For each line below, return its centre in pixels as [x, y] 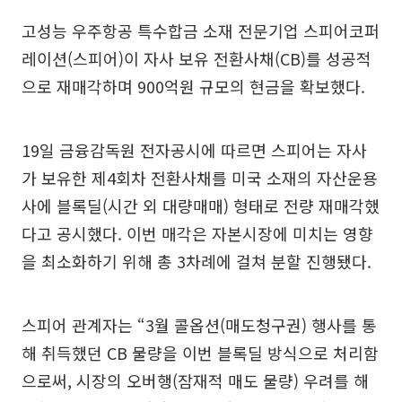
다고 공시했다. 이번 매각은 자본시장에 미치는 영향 [197, 233]
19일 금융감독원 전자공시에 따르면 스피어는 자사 [194, 149]
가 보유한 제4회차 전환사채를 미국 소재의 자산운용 [200, 177]
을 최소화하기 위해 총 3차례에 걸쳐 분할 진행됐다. [197, 261]
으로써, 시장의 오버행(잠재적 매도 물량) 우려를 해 [195, 380]
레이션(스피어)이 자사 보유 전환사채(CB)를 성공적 [197, 58]
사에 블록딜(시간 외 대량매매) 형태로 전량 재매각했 [201, 205]
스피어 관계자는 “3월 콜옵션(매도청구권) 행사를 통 [199, 324]
